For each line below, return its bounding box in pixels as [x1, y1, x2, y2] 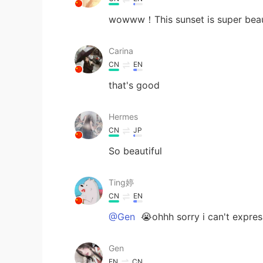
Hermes [109, 111, 138, 122]
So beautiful [109, 144, 162, 157]
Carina [109, 45, 133, 56]
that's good [109, 79, 160, 91]
